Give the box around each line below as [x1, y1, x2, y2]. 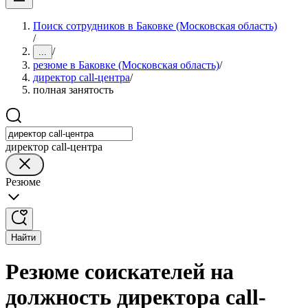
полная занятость [33, 84, 113, 96]
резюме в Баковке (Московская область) [33, 59, 219, 71]
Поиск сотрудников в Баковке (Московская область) [33, 20, 277, 32]
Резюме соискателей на [5, 259, 234, 285]
